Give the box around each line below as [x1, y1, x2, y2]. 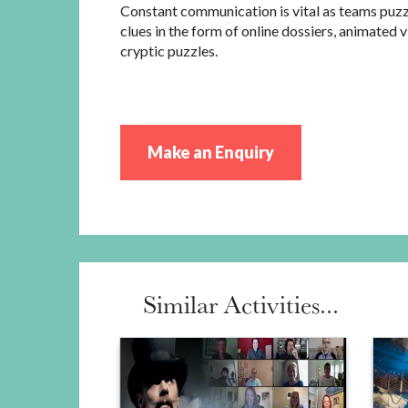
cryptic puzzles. [120, 42, 218, 59]
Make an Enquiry [148, 142, 274, 162]
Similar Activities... [143, 288, 339, 321]
